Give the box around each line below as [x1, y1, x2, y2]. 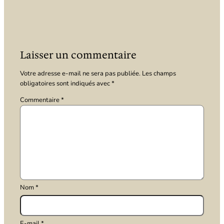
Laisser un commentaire [20, 48, 137, 61]
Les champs [142, 68, 176, 78]
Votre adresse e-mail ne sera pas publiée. [20, 68, 141, 78]
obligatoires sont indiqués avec [20, 78, 112, 88]
